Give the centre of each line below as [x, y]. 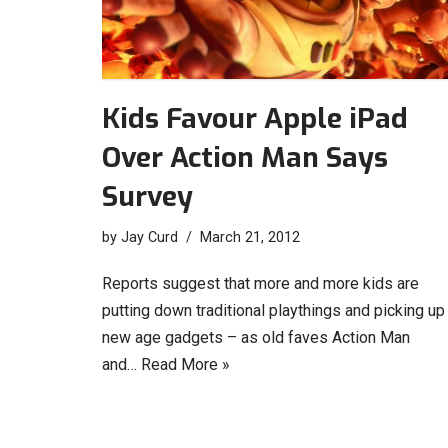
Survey [147, 196]
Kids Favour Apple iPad [255, 118]
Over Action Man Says [245, 157]
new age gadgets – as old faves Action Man [256, 337]
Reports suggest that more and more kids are [260, 283]
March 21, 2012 [250, 237]
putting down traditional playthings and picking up [273, 310]
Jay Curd [149, 237]
